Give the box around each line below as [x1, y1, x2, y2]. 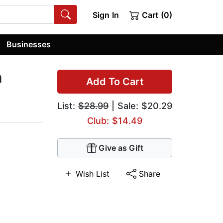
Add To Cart [86, 76, 144, 88]
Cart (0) [139, 10, 172, 20]
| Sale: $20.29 [109, 101, 172, 111]
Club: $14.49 [87, 115, 142, 126]
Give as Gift [98, 143, 143, 153]
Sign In [92, 10, 119, 20]
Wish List [75, 169, 110, 179]
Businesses [6, 39, 51, 49]
